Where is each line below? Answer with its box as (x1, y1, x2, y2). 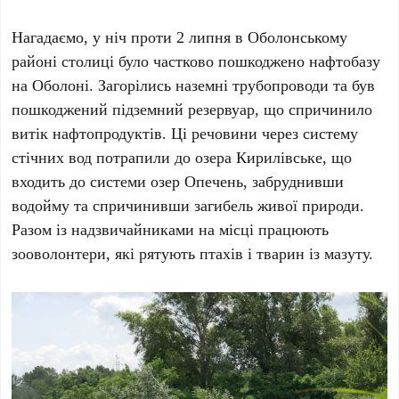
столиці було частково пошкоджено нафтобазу (57, 50, 381, 72)
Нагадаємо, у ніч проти (12, 26, 177, 48)
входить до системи (12, 170, 151, 192)
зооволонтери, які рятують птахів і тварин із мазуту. (12, 242, 374, 265)
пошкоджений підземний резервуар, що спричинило (12, 98, 373, 120)
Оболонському (248, 26, 348, 48)
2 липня (176, 26, 232, 48)
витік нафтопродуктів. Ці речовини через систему (12, 122, 359, 144)
